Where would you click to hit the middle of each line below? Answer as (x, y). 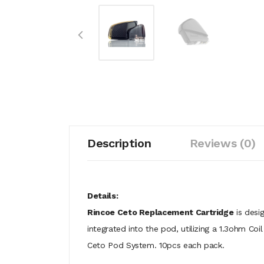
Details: (103, 196)
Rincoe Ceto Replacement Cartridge (161, 212)
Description (119, 143)
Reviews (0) (222, 143)
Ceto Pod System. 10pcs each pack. (156, 245)
